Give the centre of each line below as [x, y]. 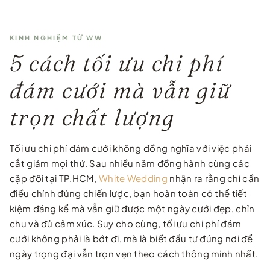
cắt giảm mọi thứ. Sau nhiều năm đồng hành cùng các [130, 163]
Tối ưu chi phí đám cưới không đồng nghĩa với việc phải [131, 148]
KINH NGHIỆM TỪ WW [56, 37]
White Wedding [133, 178]
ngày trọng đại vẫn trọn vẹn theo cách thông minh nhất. [134, 253]
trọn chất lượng [92, 117]
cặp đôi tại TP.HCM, [54, 178]
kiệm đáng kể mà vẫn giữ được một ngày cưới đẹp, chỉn [132, 208]
